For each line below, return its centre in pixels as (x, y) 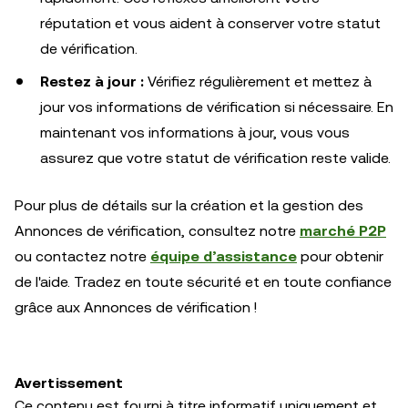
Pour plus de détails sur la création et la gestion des (189, 205)
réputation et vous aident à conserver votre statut (210, 23)
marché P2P (343, 230)
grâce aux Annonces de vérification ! (136, 307)
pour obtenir (340, 256)
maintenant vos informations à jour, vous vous (195, 132)
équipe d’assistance (224, 256)
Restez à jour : (92, 81)
